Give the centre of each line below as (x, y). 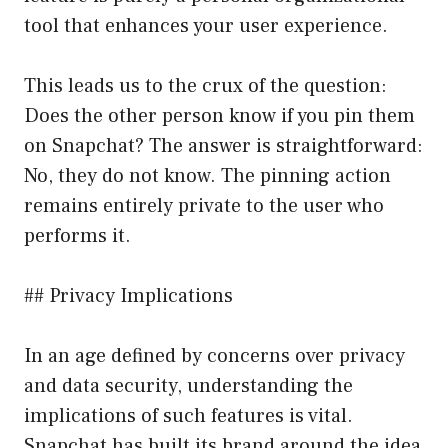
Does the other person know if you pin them (219, 115)
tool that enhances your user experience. (206, 25)
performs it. (77, 235)
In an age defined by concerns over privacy (214, 355)
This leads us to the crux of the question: (205, 85)
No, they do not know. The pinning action (207, 175)
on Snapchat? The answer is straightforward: (223, 145)
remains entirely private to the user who (204, 205)
